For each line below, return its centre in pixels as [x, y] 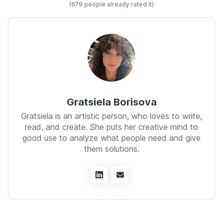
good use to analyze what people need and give [111, 138]
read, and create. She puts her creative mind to [111, 127]
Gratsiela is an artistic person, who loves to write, [111, 116]
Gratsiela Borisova [111, 102]
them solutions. [111, 149]
